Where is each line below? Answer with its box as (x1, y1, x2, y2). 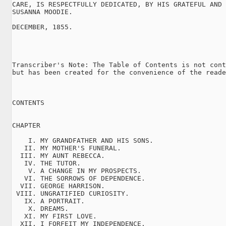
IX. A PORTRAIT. (12, 197, 85, 205)
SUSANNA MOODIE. (12, 8, 73, 16)
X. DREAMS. (12, 204, 69, 212)
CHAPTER (12, 121, 40, 129)
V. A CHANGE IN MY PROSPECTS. (12, 166, 141, 175)
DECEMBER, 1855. (12, 23, 73, 31)
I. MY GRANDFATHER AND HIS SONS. (12, 136, 153, 144)
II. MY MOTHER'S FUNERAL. (12, 144, 121, 152)
